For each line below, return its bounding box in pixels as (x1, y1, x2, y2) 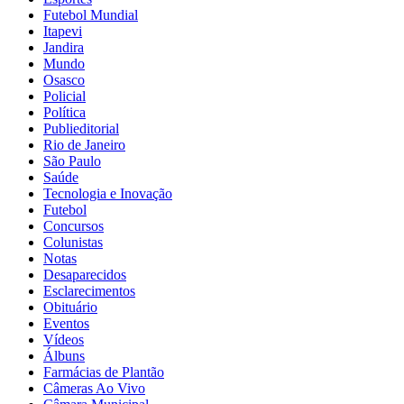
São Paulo (43, 152, 101, 169)
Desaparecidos (43, 266, 126, 282)
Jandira (43, 39, 84, 55)
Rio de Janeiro (43, 136, 125, 152)
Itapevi (43, 23, 82, 39)
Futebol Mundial (43, 6, 138, 23)
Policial (43, 87, 86, 104)
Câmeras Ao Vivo (43, 380, 145, 396)
